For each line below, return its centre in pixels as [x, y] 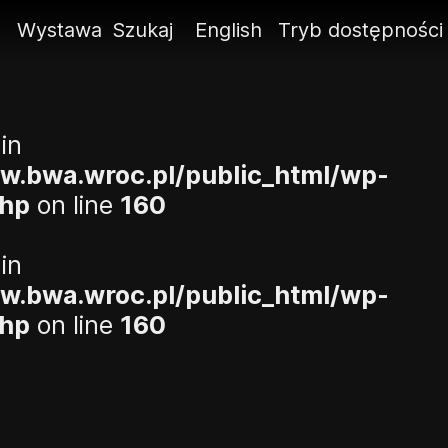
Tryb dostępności [360, 30]
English [228, 30]
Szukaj [142, 30]
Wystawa [59, 30]
